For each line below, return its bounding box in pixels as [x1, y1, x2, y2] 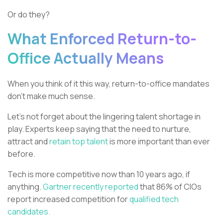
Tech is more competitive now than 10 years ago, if [7, 168, 190, 180]
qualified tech [129, 193, 179, 205]
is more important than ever [108, 135, 210, 147]
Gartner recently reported [41, 181, 138, 192]
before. [7, 148, 35, 159]
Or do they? [7, 8, 50, 20]
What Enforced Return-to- [7, 28, 197, 49]
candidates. [7, 206, 50, 217]
